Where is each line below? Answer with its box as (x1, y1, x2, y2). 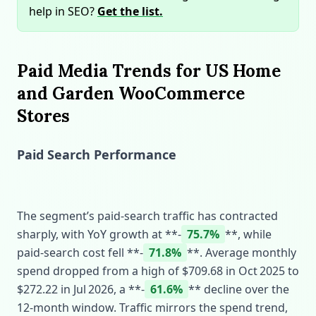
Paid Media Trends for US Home (17, 60, 281, 82)
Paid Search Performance (17, 146, 176, 163)
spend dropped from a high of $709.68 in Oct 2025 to (17, 263, 299, 279)
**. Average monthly (187, 245, 296, 260)
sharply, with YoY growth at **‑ (17, 226, 181, 242)
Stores (17, 105, 70, 127)
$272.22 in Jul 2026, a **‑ (17, 281, 145, 297)
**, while (225, 226, 272, 242)
